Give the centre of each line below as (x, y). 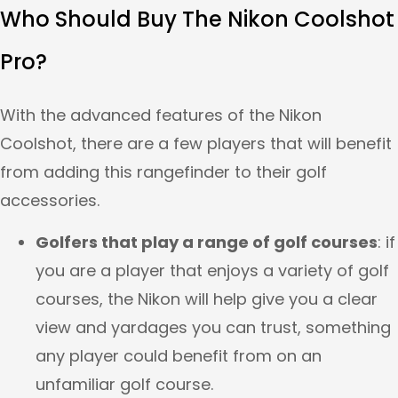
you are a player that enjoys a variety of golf (212, 270)
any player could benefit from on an (179, 355)
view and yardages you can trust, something (213, 327)
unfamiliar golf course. (124, 384)
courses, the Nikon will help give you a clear (207, 298)
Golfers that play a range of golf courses (207, 242)
